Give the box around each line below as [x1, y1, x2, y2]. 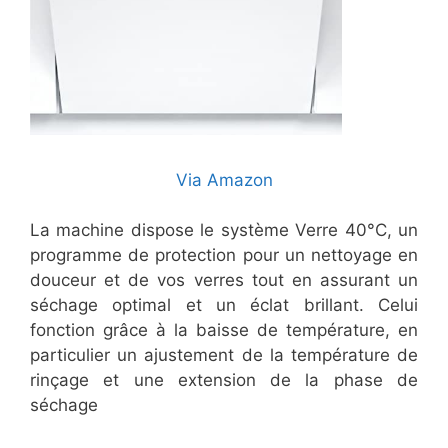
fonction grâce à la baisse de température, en [30, 320, 418, 341]
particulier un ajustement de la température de [30, 345, 418, 366]
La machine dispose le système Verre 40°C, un [30, 220, 418, 241]
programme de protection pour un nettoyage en [30, 245, 418, 266]
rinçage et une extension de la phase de [30, 370, 418, 391]
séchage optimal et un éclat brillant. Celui [30, 295, 418, 316]
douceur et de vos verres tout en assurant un [30, 270, 418, 291]
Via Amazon [175, 169, 273, 190]
